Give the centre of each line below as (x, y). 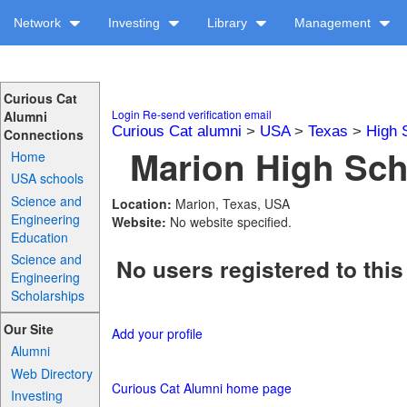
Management (334, 23)
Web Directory (52, 373)
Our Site (28, 329)
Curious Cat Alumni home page (201, 388)
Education (40, 237)
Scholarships (48, 295)
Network (39, 23)
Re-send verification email (207, 114)
